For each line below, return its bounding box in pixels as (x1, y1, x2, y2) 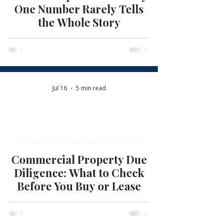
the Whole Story (37, 15, 120, 30)
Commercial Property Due (11, 152, 147, 167)
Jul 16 (52, 84, 67, 92)
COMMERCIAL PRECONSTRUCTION (17, 138, 141, 147)
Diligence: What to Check (14, 165, 144, 180)
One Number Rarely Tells (14, 1, 144, 16)
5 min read (75, 84, 106, 92)
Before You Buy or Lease (17, 179, 141, 193)
